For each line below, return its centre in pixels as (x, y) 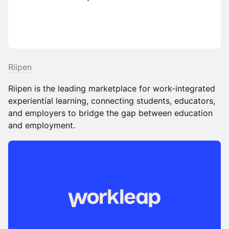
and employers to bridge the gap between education (110, 113)
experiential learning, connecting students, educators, (112, 100)
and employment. (42, 125)
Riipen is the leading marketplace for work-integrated (112, 88)
